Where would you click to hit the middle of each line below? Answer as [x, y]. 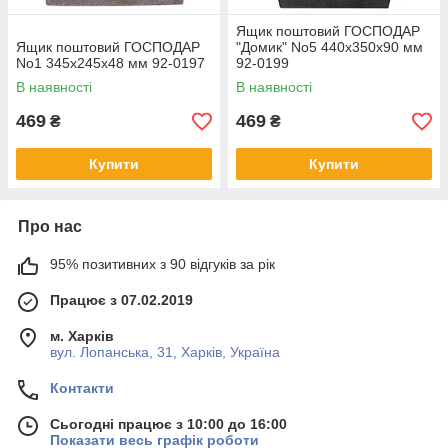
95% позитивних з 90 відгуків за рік [162, 264]
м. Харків [82, 336]
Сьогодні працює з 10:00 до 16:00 [168, 424]
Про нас [50, 226]
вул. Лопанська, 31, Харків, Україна [165, 352]
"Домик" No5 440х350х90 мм [329, 47]
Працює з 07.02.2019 [121, 300]
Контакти [82, 388]
